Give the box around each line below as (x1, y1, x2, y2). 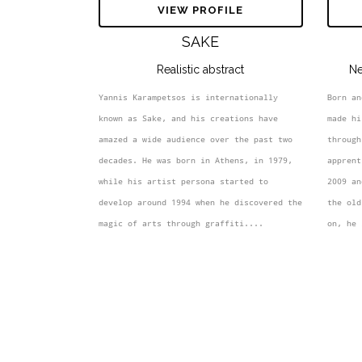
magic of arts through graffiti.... (99, 217, 263, 229)
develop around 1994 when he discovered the (99, 196, 302, 208)
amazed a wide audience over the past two (99, 133, 293, 145)
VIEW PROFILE (158, 3, 244, 16)
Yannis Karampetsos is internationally (99, 90, 278, 103)
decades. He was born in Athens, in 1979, (99, 154, 293, 166)
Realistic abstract (157, 62, 245, 76)
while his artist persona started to (99, 175, 268, 187)
